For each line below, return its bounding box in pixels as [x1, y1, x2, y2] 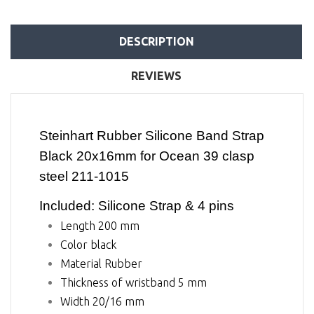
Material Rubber [60, 257, 142, 270]
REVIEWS [131, 69, 182, 82]
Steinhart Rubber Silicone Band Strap [39, 128, 264, 144]
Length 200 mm [60, 219, 139, 232]
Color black [60, 238, 116, 251]
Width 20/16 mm [60, 294, 144, 308]
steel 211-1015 [39, 169, 129, 184]
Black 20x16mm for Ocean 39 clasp [39, 149, 254, 164]
